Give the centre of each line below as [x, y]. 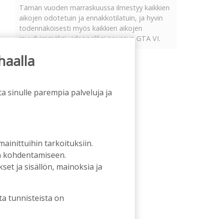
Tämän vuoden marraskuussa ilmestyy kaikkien [94, 7]
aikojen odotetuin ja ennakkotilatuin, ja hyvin [91, 18]
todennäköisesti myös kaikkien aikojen [81, 28]
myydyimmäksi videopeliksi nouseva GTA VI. [90, 38]
